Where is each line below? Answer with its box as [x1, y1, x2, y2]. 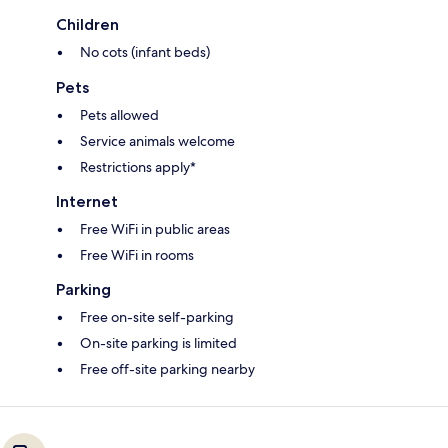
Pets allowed [80, 106, 159, 125]
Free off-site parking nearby [80, 360, 255, 379]
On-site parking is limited [80, 334, 237, 353]
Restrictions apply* [80, 158, 196, 177]
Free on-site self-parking [80, 308, 234, 327]
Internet [56, 192, 118, 212]
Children [56, 15, 119, 35]
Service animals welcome [80, 132, 235, 151]
